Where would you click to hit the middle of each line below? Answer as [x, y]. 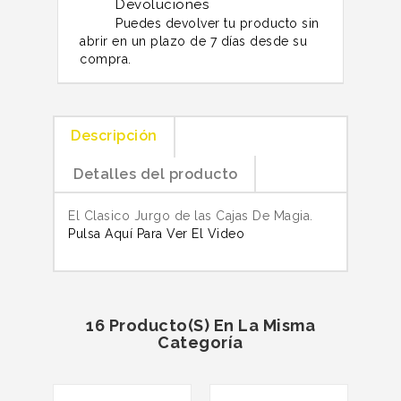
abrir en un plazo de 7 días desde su [193, 41]
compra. [106, 59]
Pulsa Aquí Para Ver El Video [156, 233]
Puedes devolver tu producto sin [218, 23]
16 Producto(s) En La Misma [200, 325]
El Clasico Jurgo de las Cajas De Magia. [191, 215]
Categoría [200, 342]
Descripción [114, 135]
